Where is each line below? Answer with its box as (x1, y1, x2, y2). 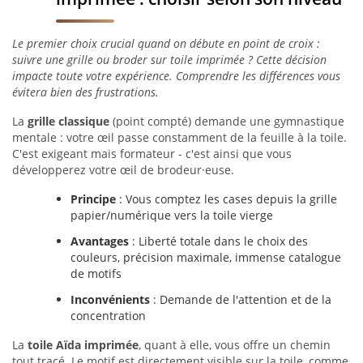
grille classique (28, 113, 109, 129)
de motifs (70, 266, 122, 281)
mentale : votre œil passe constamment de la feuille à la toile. (12, 130, 347, 145)
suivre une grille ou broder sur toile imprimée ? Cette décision (12, 52, 327, 67)
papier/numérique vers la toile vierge (70, 207, 273, 223)
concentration (70, 308, 146, 323)
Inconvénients (70, 292, 150, 307)
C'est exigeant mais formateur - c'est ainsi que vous (12, 146, 292, 161)
